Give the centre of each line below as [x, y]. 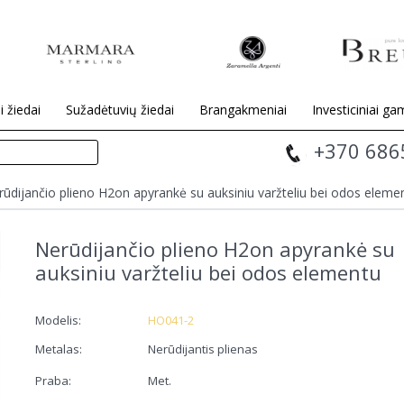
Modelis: [58, 320]
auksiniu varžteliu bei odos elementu [208, 272]
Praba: [54, 380]
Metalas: [60, 349]
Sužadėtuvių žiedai [120, 110]
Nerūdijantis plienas [202, 349]
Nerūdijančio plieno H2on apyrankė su [215, 248]
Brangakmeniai [243, 110]
